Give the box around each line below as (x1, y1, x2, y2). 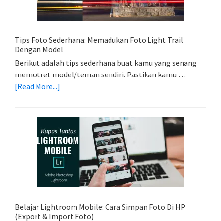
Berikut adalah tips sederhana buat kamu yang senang (15, 57, 197, 68)
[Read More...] (15, 81, 60, 91)
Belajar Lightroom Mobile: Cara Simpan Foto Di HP (15, 201, 185, 212)
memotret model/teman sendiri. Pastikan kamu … (15, 69, 186, 79)
